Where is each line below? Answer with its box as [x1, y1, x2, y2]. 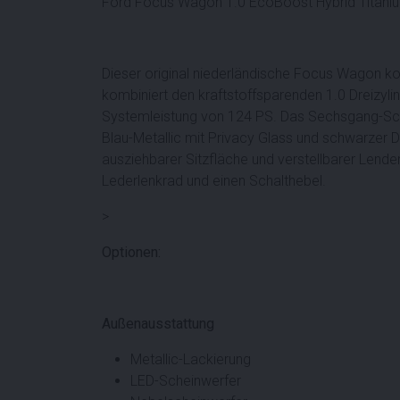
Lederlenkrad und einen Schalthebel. [102, 171, 326, 189]
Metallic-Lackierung [130, 350, 251, 368]
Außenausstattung [102, 314, 214, 332]
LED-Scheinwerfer [130, 371, 241, 389]
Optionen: [102, 243, 161, 261]
